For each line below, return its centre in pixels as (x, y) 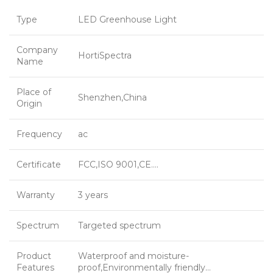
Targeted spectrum (119, 226)
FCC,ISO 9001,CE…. (118, 165)
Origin (29, 104)
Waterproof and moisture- (133, 256)
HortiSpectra (105, 56)
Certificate (39, 165)
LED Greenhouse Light (127, 20)
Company (37, 50)
